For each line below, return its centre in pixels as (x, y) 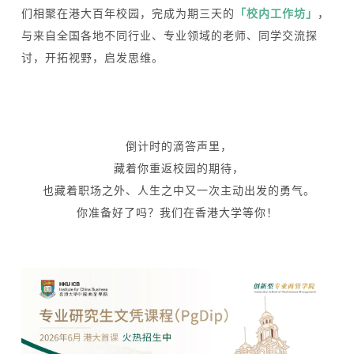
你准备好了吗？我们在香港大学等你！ (177, 213)
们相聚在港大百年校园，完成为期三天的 (128, 14)
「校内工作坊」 (276, 14)
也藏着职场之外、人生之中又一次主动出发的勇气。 (177, 191)
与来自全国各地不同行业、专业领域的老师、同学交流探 (169, 36)
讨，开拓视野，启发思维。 (92, 58)
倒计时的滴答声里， (177, 147)
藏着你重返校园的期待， (177, 169)
